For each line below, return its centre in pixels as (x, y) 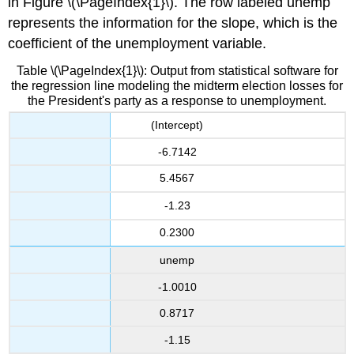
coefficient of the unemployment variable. (137, 43)
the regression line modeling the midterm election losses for (177, 86)
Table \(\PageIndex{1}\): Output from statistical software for (177, 71)
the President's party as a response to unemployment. (177, 101)
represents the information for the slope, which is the (173, 23)
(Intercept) (177, 125)
